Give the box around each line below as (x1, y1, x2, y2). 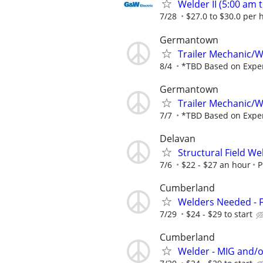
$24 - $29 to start (186, 208, 252, 220)
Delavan (160, 131, 195, 145)
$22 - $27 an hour (181, 159, 251, 170)
